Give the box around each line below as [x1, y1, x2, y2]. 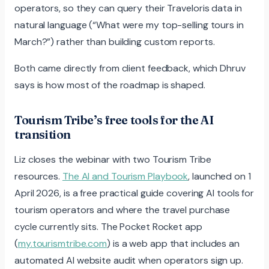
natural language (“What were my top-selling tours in [14, 18, 244, 31]
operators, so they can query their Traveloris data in [14, 1, 242, 14]
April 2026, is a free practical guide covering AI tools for [14, 186, 255, 199]
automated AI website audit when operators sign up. [14, 253, 243, 267]
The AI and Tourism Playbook [62, 169, 189, 183]
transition [14, 126, 71, 142]
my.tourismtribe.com [17, 237, 107, 250]
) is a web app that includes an [107, 237, 240, 250]
